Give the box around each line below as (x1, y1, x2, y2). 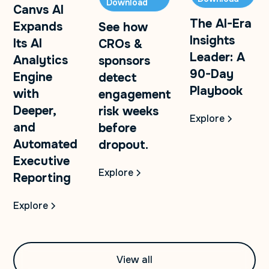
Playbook (190, 83, 243, 99)
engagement (98, 87, 171, 103)
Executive (13, 154, 70, 169)
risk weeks (98, 104, 159, 119)
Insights (190, 33, 235, 49)
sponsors (98, 53, 150, 69)
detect (98, 70, 136, 86)
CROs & (98, 37, 142, 52)
